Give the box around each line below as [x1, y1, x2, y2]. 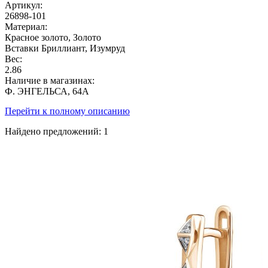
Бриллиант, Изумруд [41, 42, 125, 53]
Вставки [5, 42, 39, 53]
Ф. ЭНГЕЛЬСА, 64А [5, 86, 89, 96]
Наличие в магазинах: [5, 75, 95, 86]
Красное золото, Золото [5, 32, 101, 42]
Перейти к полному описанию [5, 105, 130, 116]
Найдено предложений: [5, 126, 103, 136]
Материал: [5, 21, 47, 32]
